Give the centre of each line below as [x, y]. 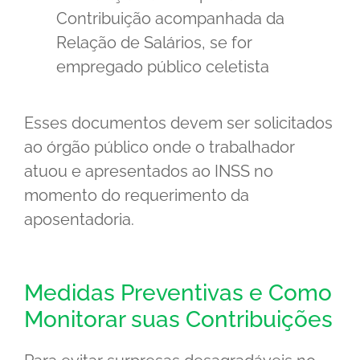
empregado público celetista [163, 67]
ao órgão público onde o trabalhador [160, 147]
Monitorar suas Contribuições [178, 320]
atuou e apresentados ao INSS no [149, 172]
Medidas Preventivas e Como [178, 293]
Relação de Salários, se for [154, 43]
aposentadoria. [79, 220]
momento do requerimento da [137, 196]
